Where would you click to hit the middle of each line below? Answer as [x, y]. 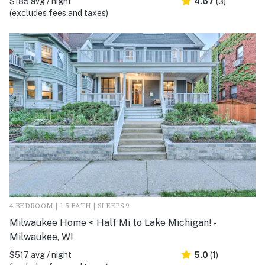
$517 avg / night [41, 255]
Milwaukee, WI [41, 237]
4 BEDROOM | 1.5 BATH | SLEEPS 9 [70, 206]
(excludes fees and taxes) [59, 13]
